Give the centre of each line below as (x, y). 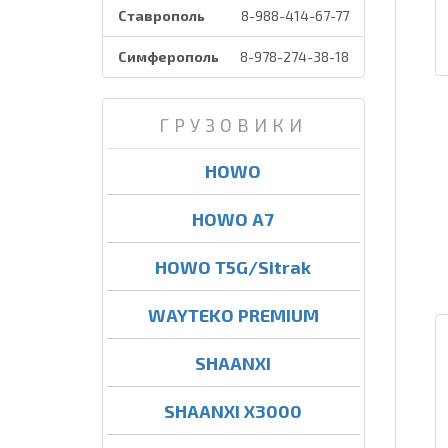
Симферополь (168, 56)
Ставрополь (161, 15)
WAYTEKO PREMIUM (233, 315)
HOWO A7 (233, 219)
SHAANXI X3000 (233, 411)
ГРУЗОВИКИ (233, 125)
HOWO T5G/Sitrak (233, 267)
